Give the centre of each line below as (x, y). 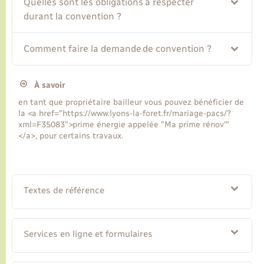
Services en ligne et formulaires (88, 234)
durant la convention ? (73, 16)
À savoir (46, 85)
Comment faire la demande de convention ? (118, 49)
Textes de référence (64, 190)
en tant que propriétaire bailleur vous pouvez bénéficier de (131, 102)
